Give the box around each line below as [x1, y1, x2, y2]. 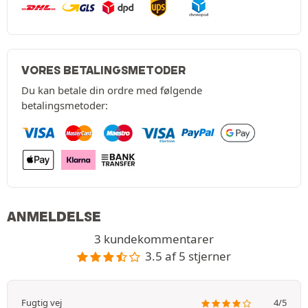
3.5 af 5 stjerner [145, 248, 232, 265]
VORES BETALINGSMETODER [21, 63, 186, 78]
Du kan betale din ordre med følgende [21, 83, 202, 98]
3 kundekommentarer [94, 231, 214, 247]
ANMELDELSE [7, 208, 101, 225]
